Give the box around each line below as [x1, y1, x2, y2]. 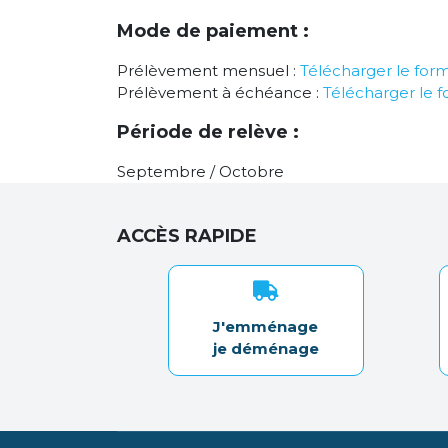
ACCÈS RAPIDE [117, 225, 257, 247]
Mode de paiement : [117, 20, 309, 42]
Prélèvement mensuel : [117, 61, 300, 80]
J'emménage [213, 317, 319, 336]
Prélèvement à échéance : [117, 83, 323, 102]
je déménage [212, 339, 319, 358]
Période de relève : [117, 121, 299, 143]
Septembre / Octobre [117, 162, 284, 181]
